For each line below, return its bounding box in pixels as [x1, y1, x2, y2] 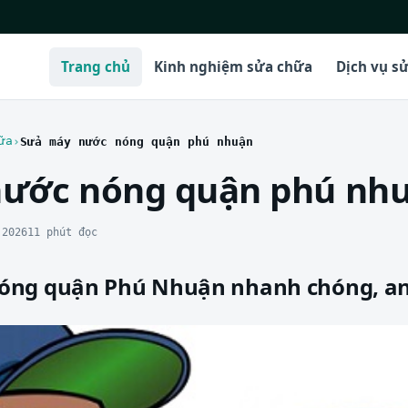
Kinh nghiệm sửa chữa [154, 56, 313, 76]
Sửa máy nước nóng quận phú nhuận [20, 134, 253, 148]
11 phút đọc [27, 225, 97, 240]
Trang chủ [61, 56, 131, 76]
